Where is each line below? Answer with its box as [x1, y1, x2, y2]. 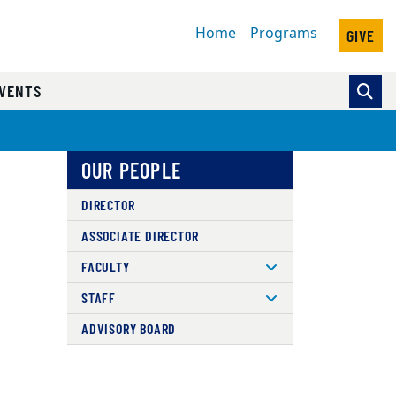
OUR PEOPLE [80, 157, 181, 183]
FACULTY [80, 258, 130, 275]
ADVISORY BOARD [80, 320, 177, 337]
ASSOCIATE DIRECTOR [80, 227, 199, 244]
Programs [250, 23, 318, 45]
